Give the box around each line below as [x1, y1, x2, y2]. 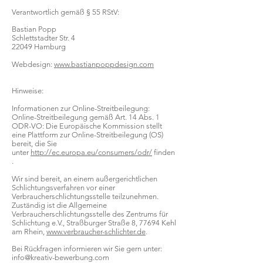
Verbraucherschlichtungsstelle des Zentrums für [12, 210, 168, 218]
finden [152, 148, 175, 157]
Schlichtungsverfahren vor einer [12, 183, 115, 192]
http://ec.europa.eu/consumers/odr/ [31, 148, 152, 157]
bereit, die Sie [12, 139, 57, 148]
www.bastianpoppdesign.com [54, 60, 154, 69]
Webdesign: [12, 60, 54, 69]
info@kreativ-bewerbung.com [12, 253, 109, 262]
